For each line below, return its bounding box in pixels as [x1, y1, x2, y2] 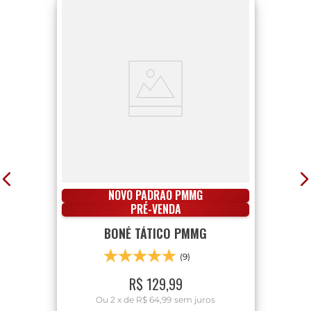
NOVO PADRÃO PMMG [108, 187, 203, 204]
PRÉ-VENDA [130, 201, 181, 218]
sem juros [174, 294, 215, 305]
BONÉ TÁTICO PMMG [104, 224, 207, 243]
